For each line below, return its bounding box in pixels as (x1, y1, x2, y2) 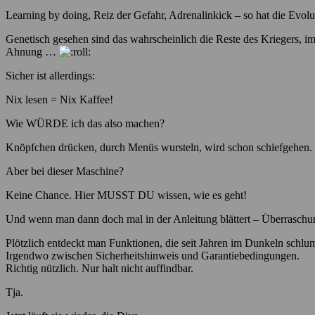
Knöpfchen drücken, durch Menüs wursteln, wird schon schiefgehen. (6, 141, 312, 154)
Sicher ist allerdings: (6, 70, 95, 82)
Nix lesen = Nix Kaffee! (6, 94, 113, 106)
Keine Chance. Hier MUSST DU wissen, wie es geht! (6, 189, 247, 202)
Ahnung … (6, 46, 59, 58)
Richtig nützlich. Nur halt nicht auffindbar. (6, 262, 193, 275)
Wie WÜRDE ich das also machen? (6, 117, 165, 130)
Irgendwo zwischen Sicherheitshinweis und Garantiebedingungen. (6, 250, 300, 262)
